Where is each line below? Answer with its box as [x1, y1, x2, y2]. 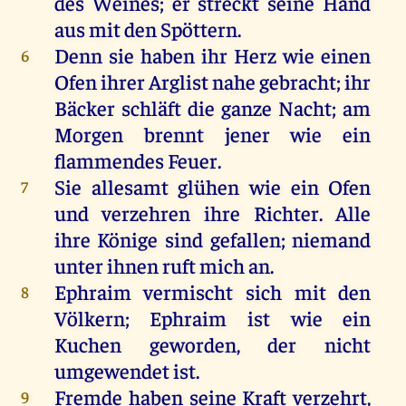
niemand [292, 226, 372, 253]
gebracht [259, 68, 337, 95]
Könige [97, 226, 159, 253]
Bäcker [53, 94, 115, 121]
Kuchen [53, 331, 121, 358]
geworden [149, 331, 237, 358]
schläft [121, 94, 181, 121]
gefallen [209, 226, 281, 253]
